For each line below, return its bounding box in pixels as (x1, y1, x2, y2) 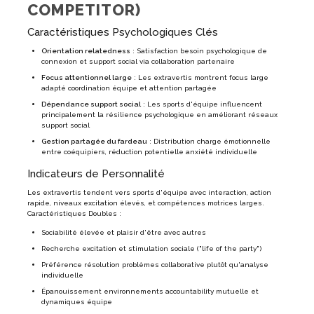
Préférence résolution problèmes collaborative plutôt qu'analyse (41, 260, 268, 268)
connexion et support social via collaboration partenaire (41, 57, 235, 65)
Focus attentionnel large (41, 73, 132, 81)
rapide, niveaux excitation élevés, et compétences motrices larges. (27, 198, 264, 207)
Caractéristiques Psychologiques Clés (27, 25, 218, 39)
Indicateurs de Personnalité (27, 167, 165, 180)
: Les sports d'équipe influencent (141, 100, 262, 108)
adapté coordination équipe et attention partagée (41, 83, 217, 92)
